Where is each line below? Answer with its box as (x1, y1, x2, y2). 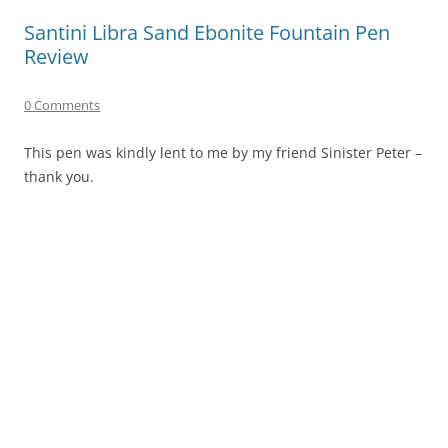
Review (24, 42, 89, 70)
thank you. (24, 166, 94, 186)
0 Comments (24, 95, 100, 114)
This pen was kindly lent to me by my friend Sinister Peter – (24, 142, 422, 162)
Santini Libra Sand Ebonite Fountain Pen (24, 18, 390, 46)
